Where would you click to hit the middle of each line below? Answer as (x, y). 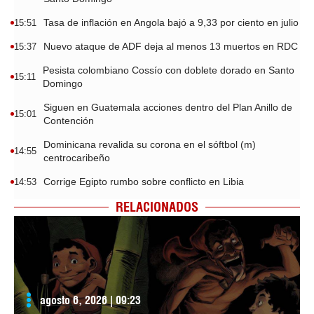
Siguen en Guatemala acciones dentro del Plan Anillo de (168, 107)
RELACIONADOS (157, 207)
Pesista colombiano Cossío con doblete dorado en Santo (169, 70)
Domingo (63, 83)
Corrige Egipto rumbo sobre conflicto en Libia (144, 181)
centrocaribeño (77, 157)
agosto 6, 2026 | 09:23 (90, 300)
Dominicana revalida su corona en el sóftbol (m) (150, 144)
